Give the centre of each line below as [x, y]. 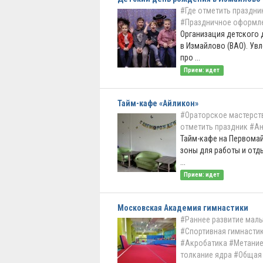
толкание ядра [206, 255]
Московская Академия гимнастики [183, 208]
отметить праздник [214, 127]
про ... [190, 58]
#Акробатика [204, 243]
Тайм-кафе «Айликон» [158, 103]
